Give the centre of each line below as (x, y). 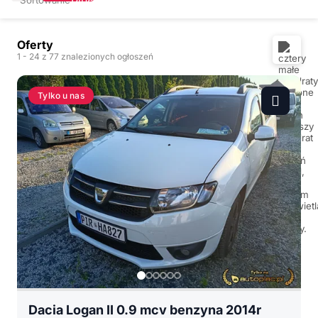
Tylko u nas (61, 95)
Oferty (35, 45)
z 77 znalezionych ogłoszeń (98, 56)
